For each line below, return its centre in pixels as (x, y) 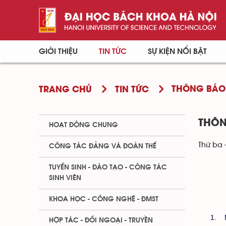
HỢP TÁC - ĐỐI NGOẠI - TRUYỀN (101, 220)
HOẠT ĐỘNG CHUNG (83, 125)
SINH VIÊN (65, 178)
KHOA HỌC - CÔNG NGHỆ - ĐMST (104, 199)
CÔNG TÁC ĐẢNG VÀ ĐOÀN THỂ (103, 146)
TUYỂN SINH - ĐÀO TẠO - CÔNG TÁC (108, 167)
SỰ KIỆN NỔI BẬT (177, 51)
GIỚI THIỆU (58, 51)
